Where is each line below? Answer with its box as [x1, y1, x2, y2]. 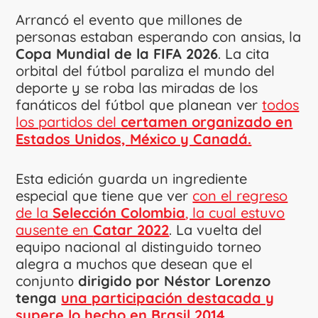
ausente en [16, 220, 94, 238]
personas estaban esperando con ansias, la [16, 27, 302, 45]
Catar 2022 [93, 220, 170, 238]
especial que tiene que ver [16, 186, 193, 204]
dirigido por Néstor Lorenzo [78, 271, 271, 290]
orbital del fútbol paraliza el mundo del [16, 61, 275, 79]
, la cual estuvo [185, 203, 285, 221]
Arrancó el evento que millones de [16, 10, 243, 28]
